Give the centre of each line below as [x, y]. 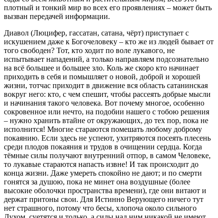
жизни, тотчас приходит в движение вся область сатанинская [106, 85]
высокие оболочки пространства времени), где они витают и [105, 190]
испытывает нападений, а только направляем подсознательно [106, 59]
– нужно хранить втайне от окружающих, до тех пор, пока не [106, 120]
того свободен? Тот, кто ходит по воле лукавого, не [89, 50]
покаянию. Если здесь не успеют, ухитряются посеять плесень [107, 138]
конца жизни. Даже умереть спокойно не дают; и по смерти [103, 173]
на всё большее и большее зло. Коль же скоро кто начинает [101, 68]
